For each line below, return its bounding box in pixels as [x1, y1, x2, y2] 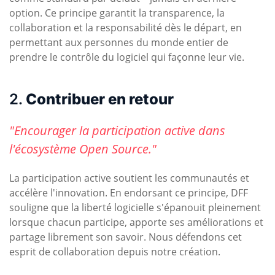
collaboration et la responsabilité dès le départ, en [9, 21, 242, 35]
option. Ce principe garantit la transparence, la [9, 6, 225, 20]
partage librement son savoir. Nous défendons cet [9, 230, 242, 244]
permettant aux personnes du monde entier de [9, 36, 228, 50]
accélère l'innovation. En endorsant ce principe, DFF [9, 186, 248, 200]
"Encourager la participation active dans [9, 122, 225, 139]
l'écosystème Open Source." [9, 141, 157, 158]
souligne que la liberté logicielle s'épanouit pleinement [9, 201, 261, 215]
